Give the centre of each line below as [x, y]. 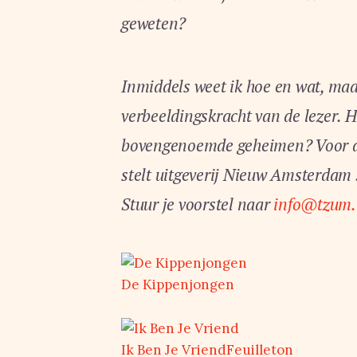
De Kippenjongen [178, 284]
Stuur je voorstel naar [198, 204]
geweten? [153, 23]
